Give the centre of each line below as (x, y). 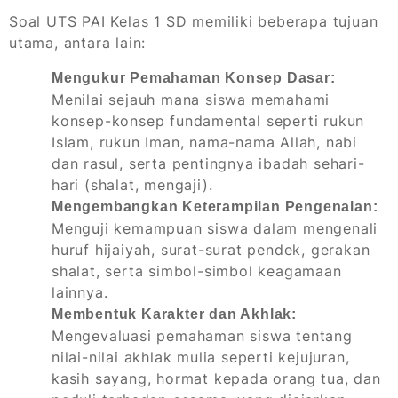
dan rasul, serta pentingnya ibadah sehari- (208, 164)
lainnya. (80, 293)
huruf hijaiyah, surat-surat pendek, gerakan (211, 250)
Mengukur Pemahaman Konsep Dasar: (194, 78)
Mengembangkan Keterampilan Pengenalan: (215, 207)
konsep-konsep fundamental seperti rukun (208, 121)
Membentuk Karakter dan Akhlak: (174, 314)
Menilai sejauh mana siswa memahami (191, 100)
